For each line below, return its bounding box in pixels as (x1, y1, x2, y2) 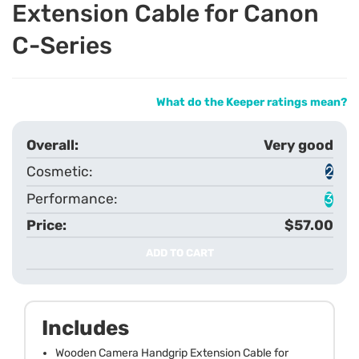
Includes (42, 315, 129, 341)
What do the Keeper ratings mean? (156, 95, 347, 109)
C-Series (12, 30, 112, 60)
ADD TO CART (145, 247, 214, 260)
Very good (263, 137, 333, 154)
